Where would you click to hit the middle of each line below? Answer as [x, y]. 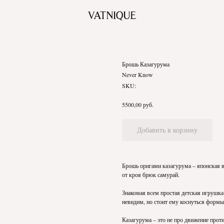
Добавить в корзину [167, 130]
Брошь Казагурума [146, 64]
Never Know [137, 74]
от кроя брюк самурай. [151, 175]
